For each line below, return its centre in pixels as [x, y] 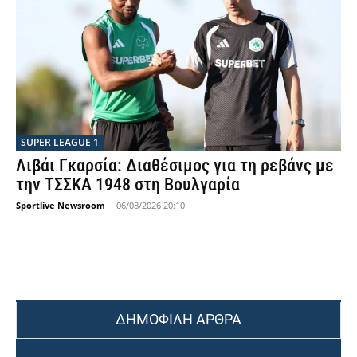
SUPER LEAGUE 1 [60, 143]
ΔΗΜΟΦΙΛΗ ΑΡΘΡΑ [178, 320]
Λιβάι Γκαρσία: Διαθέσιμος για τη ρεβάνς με [175, 166]
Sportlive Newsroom [61, 206]
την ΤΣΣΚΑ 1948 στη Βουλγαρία [128, 185]
